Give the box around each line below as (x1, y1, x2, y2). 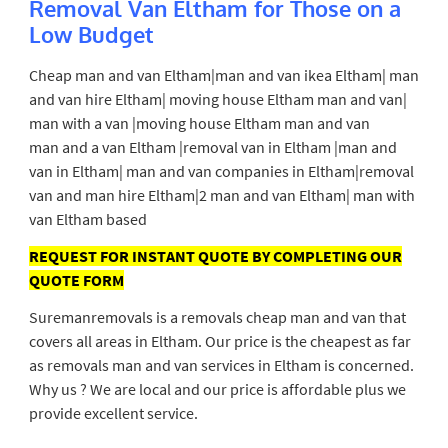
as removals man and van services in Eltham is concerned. (28, 354, 414, 375)
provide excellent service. (28, 402, 198, 423)
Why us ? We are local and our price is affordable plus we (28, 378, 406, 399)
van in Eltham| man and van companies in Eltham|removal (28, 160, 414, 181)
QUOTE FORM (28, 269, 124, 290)
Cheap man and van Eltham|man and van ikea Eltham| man (28, 64, 419, 85)
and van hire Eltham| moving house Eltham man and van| (28, 88, 407, 109)
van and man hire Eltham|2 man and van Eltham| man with (28, 184, 415, 205)
